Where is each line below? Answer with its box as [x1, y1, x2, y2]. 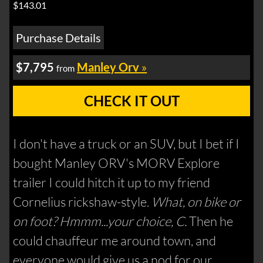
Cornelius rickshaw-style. [13, 193, 152, 210]
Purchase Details [16, 30, 102, 45]
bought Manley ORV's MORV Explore [13, 154, 220, 171]
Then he [187, 213, 234, 229]
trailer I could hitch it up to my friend [13, 174, 211, 190]
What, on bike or [151, 193, 241, 210]
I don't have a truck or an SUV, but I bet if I [13, 135, 240, 151]
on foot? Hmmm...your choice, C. [13, 213, 187, 229]
